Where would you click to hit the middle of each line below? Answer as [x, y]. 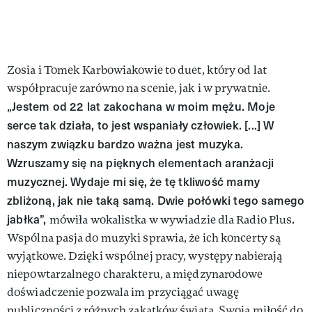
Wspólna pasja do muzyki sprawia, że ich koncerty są [144, 238]
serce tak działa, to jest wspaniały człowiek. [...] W [141, 125]
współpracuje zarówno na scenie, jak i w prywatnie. [139, 88]
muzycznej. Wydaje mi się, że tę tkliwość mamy [134, 182]
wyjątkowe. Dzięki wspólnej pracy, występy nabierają [145, 256]
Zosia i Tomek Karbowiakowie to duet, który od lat [137, 70]
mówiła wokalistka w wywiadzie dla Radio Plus [171, 220]
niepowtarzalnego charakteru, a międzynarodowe [135, 274]
